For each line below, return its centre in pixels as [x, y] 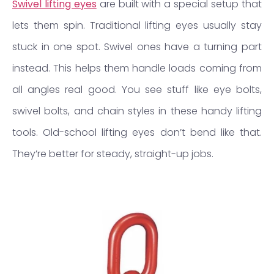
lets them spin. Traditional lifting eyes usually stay [137, 26]
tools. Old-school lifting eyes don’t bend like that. [137, 133]
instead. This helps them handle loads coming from [137, 68]
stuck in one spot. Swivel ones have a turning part [137, 47]
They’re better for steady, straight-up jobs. [113, 154]
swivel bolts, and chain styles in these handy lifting [137, 111]
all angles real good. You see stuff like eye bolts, [137, 90]
